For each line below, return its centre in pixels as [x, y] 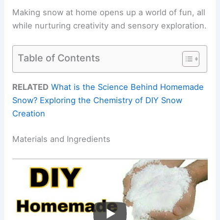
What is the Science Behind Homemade [128, 87]
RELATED [31, 87]
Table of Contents [59, 58]
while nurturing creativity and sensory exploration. [110, 25]
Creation [29, 114]
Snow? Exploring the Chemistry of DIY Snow [97, 100]
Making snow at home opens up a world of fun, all [109, 12]
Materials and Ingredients [62, 139]
